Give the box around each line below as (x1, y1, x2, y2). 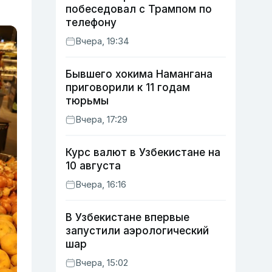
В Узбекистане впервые (66, 211, 189, 223)
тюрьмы (66, 95, 109, 107)
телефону (66, 16, 117, 29)
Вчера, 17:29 (75, 114, 127, 125)
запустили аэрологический (66, 225, 209, 237)
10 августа (66, 160, 121, 172)
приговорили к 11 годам (66, 81, 190, 93)
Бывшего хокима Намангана (66, 68, 212, 80)
